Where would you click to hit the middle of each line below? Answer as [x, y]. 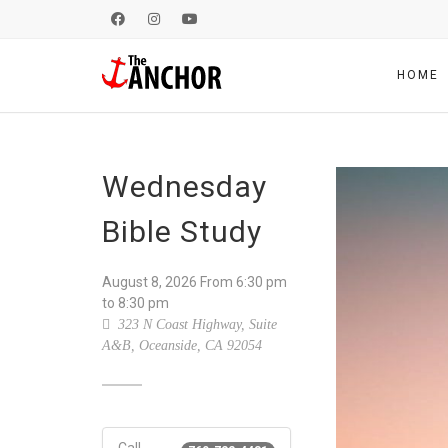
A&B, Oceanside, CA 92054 [182, 345]
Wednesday [184, 186]
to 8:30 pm [135, 303]
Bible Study [182, 231]
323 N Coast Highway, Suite [195, 324]
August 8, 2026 [149, 282]
